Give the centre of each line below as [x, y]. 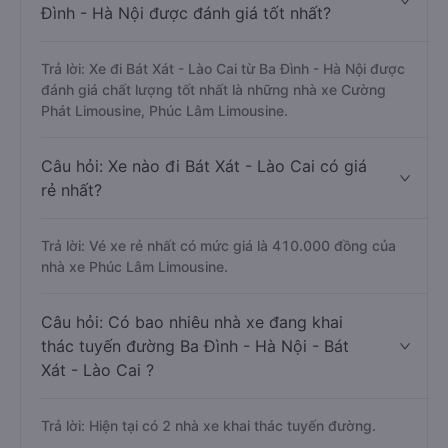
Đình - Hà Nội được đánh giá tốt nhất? [186, 13]
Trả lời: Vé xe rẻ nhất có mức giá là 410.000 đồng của [218, 245]
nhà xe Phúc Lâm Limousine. [134, 266]
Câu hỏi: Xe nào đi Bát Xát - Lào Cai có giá [204, 166]
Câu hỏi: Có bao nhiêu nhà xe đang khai [192, 322]
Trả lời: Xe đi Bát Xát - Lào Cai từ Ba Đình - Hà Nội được [223, 68]
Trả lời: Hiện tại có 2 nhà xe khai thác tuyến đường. [208, 425]
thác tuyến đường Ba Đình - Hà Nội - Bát [195, 346]
